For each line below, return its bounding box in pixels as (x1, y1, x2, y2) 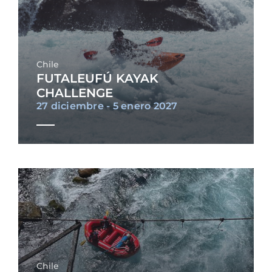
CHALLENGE (36, 86, 113, 101)
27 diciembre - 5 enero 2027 (36, 100, 178, 112)
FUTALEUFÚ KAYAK (36, 71, 158, 86)
